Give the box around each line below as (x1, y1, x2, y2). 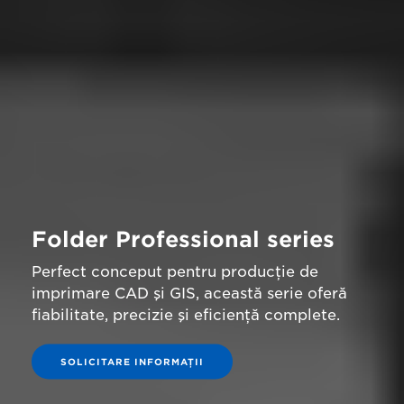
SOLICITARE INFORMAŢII (60, 355, 204, 367)
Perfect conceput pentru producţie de (32, 262, 318, 280)
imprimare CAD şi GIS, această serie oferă (32, 284, 347, 302)
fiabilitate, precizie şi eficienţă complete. (32, 306, 340, 324)
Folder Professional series (32, 225, 335, 252)
